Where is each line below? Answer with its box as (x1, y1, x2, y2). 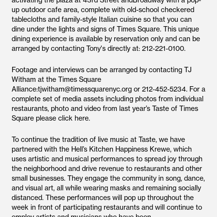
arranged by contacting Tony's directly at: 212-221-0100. (12, 44, 186, 53)
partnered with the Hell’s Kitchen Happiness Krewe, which (12, 145, 192, 154)
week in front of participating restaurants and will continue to (12, 203, 202, 212)
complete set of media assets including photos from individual (12, 94, 203, 103)
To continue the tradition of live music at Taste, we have (12, 135, 185, 144)
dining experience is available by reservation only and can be (12, 34, 200, 43)
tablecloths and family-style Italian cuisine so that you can (12, 15, 192, 24)
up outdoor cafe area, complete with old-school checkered (12, 5, 194, 14)
